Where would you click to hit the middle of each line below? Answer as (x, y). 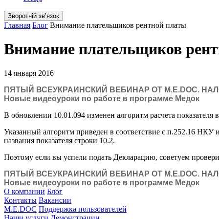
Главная (17, 25)
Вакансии (55, 200)
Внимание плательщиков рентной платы (118, 25)
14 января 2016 (29, 73)
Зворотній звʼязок (33, 16)
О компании (24, 191)
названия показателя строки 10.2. (59, 140)
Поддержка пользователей (83, 209)
